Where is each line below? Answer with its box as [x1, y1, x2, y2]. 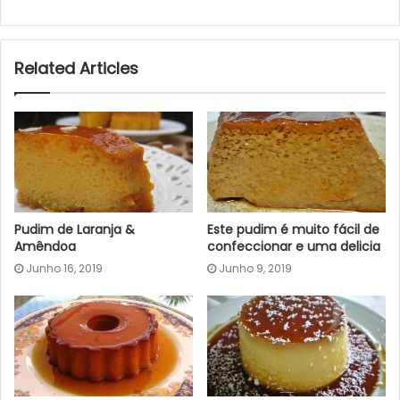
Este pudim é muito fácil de [207, 220, 379, 238]
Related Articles [14, 57, 138, 80]
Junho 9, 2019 [219, 260, 292, 276]
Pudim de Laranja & [14, 220, 135, 238]
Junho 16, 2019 [26, 260, 103, 276]
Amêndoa [14, 237, 76, 255]
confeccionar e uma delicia [207, 237, 380, 255]
